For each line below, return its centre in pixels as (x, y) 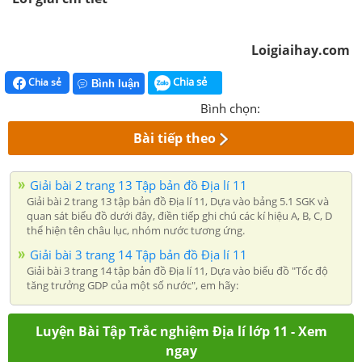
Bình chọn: (230, 108)
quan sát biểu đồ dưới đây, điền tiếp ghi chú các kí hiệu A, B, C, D (179, 215)
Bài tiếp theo (175, 138)
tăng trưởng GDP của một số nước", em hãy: (133, 285)
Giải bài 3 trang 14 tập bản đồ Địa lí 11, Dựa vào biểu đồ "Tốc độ (177, 270)
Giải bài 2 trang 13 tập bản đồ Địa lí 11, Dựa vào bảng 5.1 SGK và (178, 201)
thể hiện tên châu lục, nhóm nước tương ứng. (136, 230)
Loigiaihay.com (301, 50)
